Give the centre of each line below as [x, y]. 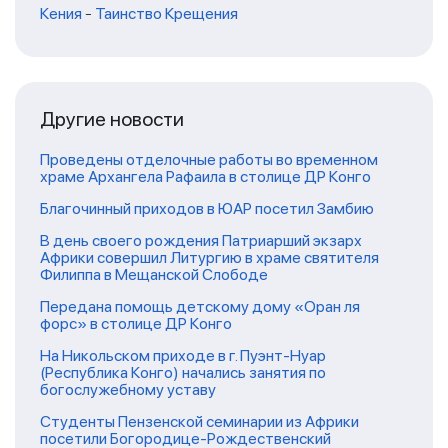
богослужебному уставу [128, 389]
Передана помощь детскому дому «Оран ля [200, 306]
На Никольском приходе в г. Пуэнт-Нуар [183, 355]
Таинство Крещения [166, 13]
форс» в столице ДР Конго [136, 323]
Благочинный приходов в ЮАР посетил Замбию [207, 208]
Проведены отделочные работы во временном [209, 159]
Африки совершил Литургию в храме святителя [209, 257]
